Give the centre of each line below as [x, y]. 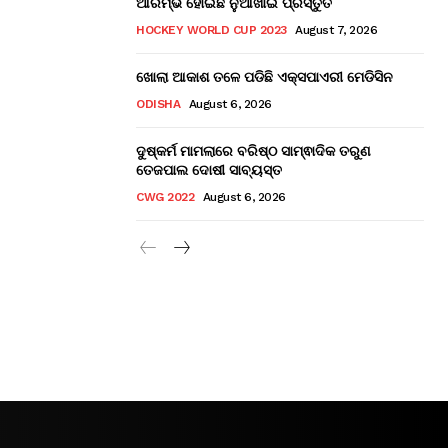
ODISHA [158, 103]
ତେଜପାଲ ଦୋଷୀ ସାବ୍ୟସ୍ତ [209, 169]
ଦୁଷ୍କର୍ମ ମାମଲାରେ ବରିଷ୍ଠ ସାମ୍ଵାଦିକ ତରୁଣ [253, 150]
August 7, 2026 [336, 29]
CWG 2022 [165, 196]
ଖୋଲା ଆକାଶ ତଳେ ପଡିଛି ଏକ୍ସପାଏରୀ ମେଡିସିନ [264, 76]
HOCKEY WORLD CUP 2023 [211, 29]
